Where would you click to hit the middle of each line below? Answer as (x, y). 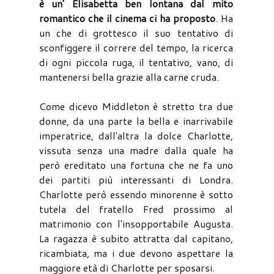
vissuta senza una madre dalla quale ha (136, 150)
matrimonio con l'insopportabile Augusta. (136, 223)
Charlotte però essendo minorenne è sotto (136, 194)
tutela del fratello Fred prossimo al (136, 209)
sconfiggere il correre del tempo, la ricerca (136, 47)
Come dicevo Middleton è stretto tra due (136, 106)
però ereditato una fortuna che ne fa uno (136, 165)
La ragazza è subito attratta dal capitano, (136, 238)
